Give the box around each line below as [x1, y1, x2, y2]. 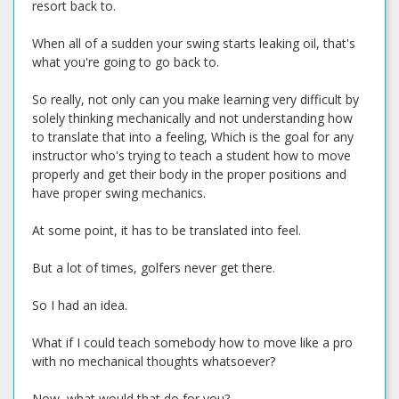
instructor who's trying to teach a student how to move [32, 147, 351, 164]
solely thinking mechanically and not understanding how [32, 110, 353, 126]
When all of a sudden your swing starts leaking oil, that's [32, 35, 355, 52]
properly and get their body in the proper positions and [32, 166, 346, 183]
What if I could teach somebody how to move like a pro [32, 334, 353, 351]
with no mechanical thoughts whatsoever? [32, 353, 275, 370]
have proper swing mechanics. [32, 184, 206, 201]
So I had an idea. [32, 297, 127, 313]
